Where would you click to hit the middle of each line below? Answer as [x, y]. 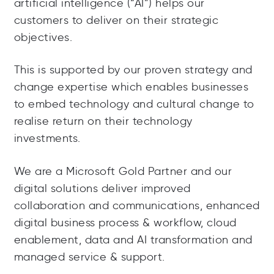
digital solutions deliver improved [102, 188]
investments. [47, 139]
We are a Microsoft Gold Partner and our [123, 171]
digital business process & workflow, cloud [125, 222]
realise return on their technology [103, 121]
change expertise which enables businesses [131, 87]
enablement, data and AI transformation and [133, 239]
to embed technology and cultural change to [134, 104]
